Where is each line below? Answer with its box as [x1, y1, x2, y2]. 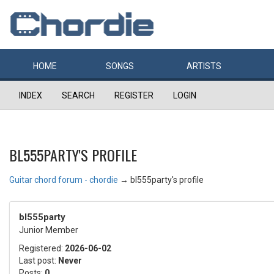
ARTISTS [187, 61, 221, 71]
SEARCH [62, 91, 95, 100]
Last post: [19, 256, 58, 265]
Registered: [19, 243, 65, 253]
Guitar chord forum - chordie [9, 175, 118, 185]
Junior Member [19, 225, 78, 235]
